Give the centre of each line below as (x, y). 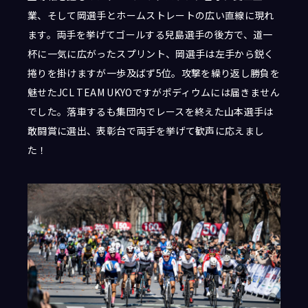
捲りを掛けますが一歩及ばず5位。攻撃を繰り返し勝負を (154, 73)
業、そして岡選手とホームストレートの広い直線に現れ (151, 15)
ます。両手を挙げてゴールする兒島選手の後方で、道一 (150, 35)
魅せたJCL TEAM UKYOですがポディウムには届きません (154, 92)
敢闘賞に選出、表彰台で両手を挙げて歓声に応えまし (146, 131)
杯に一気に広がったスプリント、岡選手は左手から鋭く (151, 54)
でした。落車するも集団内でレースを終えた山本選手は (151, 112)
